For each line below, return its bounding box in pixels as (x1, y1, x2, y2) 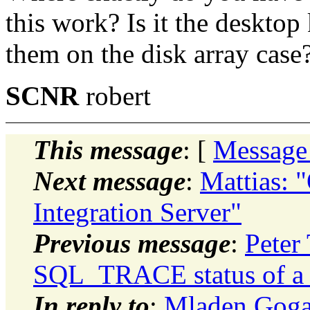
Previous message (33, 228, 230, 258)
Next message (33, 165, 185, 196)
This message (33, 134, 183, 165)
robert (86, 80, 151, 111)
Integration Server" (33, 197, 241, 227)
